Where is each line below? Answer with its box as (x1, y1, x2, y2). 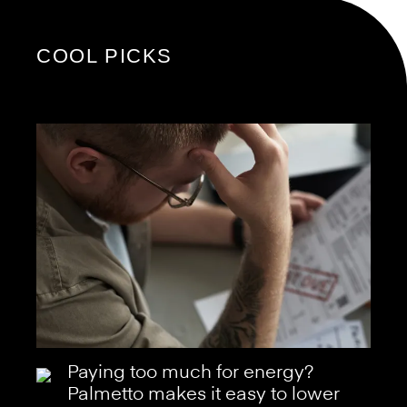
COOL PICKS (36, 45, 173, 68)
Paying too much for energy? (67, 363, 313, 382)
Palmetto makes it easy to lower (67, 385, 340, 404)
